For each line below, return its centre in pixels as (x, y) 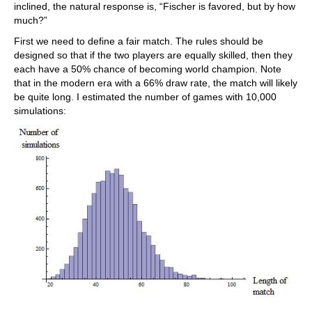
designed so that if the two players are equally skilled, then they (153, 55)
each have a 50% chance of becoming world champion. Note (148, 69)
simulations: (40, 111)
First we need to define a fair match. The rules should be (139, 41)
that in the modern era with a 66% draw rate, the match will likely (156, 83)
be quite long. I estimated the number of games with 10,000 (145, 97)
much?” (31, 20)
